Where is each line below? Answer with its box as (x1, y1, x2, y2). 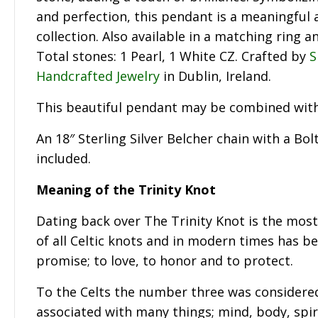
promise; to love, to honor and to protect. (36, 251, 293, 269)
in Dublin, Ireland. (160, 67, 271, 84)
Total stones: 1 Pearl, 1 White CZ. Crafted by (36, 47, 309, 65)
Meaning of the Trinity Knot (36, 180, 216, 198)
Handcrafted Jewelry (36, 67, 160, 84)
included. (36, 149, 91, 167)
